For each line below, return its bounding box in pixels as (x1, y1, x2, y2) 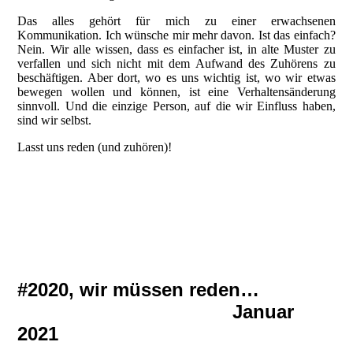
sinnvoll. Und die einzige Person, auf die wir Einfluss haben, (17, 98, 336, 113)
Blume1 (17, 209, 58, 223)
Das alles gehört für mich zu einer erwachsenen (17, 13, 336, 28)
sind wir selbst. (17, 113, 95, 127)
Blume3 (17, 237, 58, 251)
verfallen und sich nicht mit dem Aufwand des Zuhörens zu (17, 56, 336, 70)
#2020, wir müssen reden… (17, 279, 332, 300)
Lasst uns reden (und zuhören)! (17, 139, 176, 154)
